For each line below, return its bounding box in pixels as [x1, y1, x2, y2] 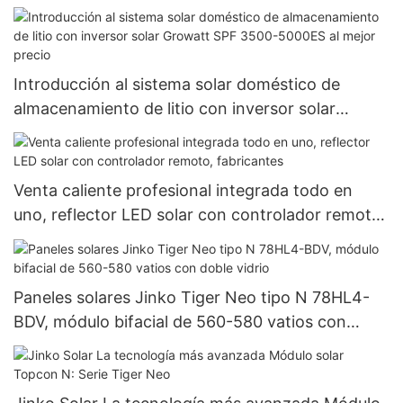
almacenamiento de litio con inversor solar [13, 98, 336, 118]
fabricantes [13, 229, 100, 249]
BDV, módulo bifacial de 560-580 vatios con [13, 311, 346, 331]
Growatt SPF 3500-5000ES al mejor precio [13, 122, 338, 142]
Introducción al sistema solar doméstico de [13, 74, 340, 94]
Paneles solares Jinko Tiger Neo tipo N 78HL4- [13, 287, 370, 307]
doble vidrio [13, 336, 103, 355]
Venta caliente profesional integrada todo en [13, 181, 353, 201]
